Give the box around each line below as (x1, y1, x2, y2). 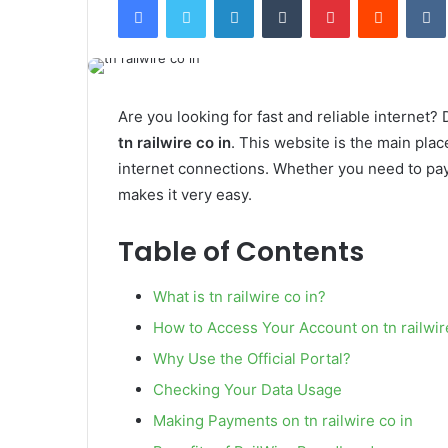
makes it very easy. (118, 185, 252, 205)
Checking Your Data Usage (153, 379, 342, 399)
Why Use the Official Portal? (153, 348, 351, 368)
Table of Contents (118, 233, 364, 271)
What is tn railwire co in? (153, 286, 326, 306)
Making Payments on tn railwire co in (153, 410, 413, 430)
